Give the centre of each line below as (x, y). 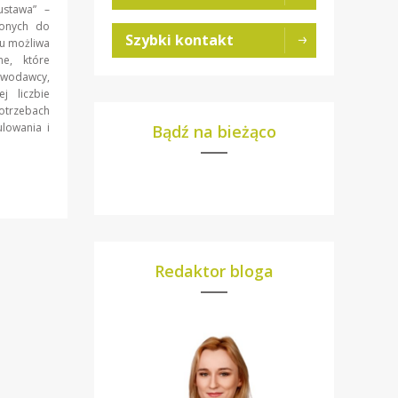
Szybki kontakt (179, 40)
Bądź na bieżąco (214, 132)
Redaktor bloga (214, 271)
